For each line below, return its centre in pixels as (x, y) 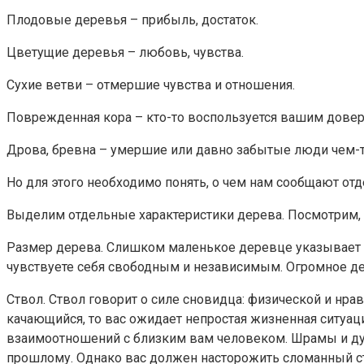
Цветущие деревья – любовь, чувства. (125, 52)
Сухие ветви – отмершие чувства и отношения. (151, 84)
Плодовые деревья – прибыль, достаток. (132, 19)
